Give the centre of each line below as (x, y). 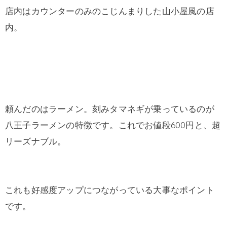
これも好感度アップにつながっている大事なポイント (110, 190)
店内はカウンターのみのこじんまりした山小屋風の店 (110, 11)
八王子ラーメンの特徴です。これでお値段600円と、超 (113, 125)
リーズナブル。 (36, 141)
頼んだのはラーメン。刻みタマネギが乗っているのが (110, 108)
